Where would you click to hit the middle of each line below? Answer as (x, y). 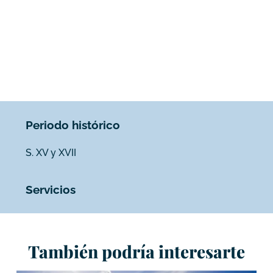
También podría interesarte (136, 251)
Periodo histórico (73, 125)
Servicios (51, 190)
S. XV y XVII (51, 152)
